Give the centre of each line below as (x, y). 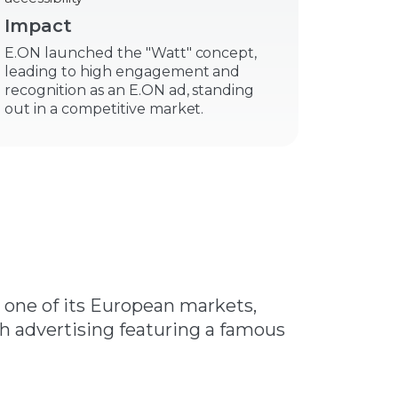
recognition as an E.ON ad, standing (130, 90)
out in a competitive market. (104, 109)
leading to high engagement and (123, 72)
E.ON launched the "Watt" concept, (131, 53)
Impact (39, 26)
